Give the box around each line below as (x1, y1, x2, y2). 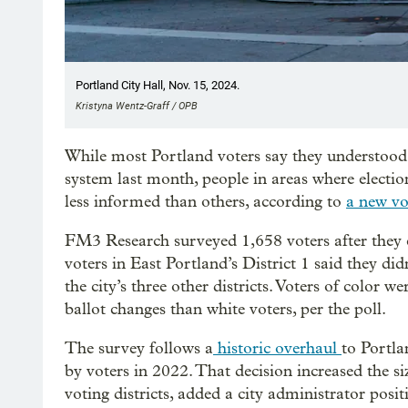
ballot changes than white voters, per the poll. (65, 299, 386, 319)
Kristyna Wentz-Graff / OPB (76, 99, 198, 112)
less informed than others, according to (65, 191, 346, 211)
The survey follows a (65, 338, 213, 358)
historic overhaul (213, 338, 342, 358)
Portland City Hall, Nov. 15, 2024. (76, 77, 240, 92)
